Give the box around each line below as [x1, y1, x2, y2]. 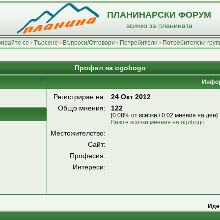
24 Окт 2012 [111, 93, 151, 101]
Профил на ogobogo [74, 64, 146, 72]
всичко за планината [126, 22, 192, 29]
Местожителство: [51, 129, 108, 137]
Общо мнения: [58, 104, 108, 112]
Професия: [70, 152, 108, 160]
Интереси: [73, 163, 108, 171]
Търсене [33, 39, 58, 46]
